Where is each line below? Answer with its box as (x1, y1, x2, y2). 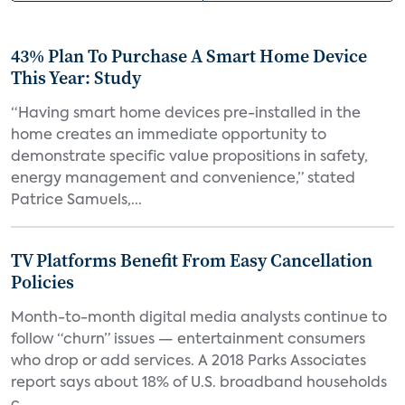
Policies (11, 269, 74, 295)
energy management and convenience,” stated (11, 172, 355, 186)
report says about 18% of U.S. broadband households (11, 376, 387, 391)
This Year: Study (11, 65, 141, 90)
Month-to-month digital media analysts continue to (11, 311, 387, 325)
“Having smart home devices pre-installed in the (11, 107, 361, 121)
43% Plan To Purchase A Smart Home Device (11, 43, 367, 69)
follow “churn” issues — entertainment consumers (11, 333, 365, 347)
